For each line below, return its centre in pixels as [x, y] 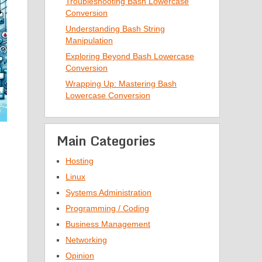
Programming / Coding [107, 208]
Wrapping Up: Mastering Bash [121, 84]
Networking [86, 240]
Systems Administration [108, 192]
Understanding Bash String [115, 29]
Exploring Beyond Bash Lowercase [130, 56]
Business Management [108, 224]
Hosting [80, 161]
